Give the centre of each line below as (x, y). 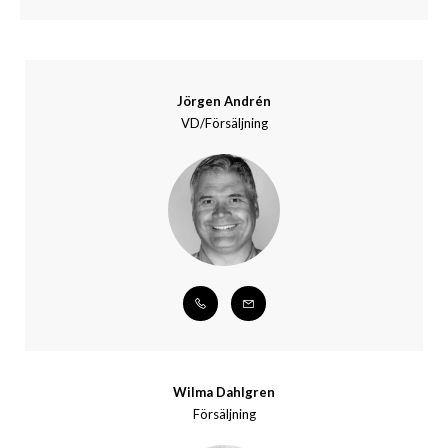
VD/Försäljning (224, 123)
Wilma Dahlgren (224, 392)
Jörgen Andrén (224, 101)
